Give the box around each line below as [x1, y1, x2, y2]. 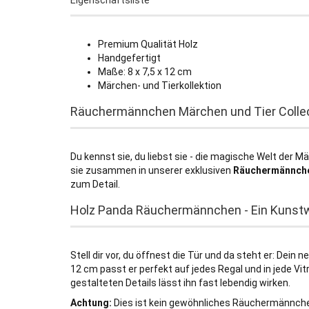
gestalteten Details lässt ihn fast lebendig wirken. [70, 277, 290, 288]
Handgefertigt [98, 52, 161, 63]
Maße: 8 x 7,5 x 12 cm [98, 66, 192, 77]
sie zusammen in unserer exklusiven [70, 165, 233, 176]
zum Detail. [70, 179, 120, 190]
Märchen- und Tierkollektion [98, 80, 221, 91]
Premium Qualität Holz [98, 39, 198, 50]
